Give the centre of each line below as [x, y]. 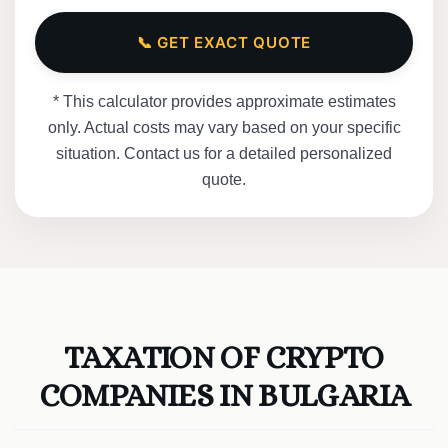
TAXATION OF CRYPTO [224, 356]
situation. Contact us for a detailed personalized [224, 153]
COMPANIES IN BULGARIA [224, 394]
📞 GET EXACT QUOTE [224, 42]
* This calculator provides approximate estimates [224, 101]
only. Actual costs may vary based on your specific [224, 127]
